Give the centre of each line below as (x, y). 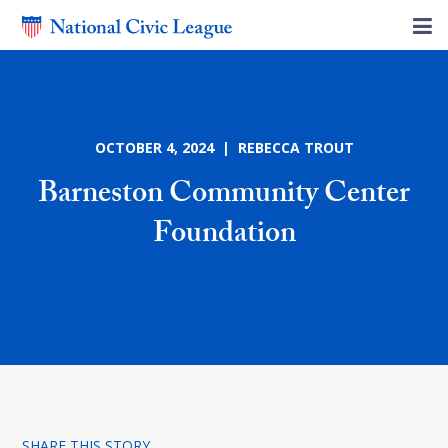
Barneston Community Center (224, 196)
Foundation (224, 236)
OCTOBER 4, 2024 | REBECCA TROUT (224, 147)
